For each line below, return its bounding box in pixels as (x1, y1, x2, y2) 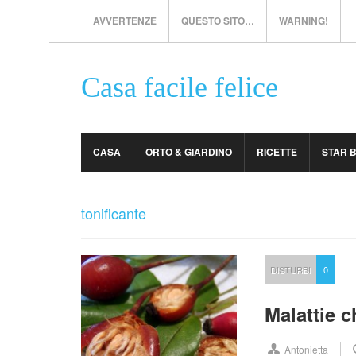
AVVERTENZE (93, 14, 157, 28)
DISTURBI (270, 263, 311, 276)
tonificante (81, 203, 146, 223)
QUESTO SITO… (181, 14, 254, 28)
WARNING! (279, 14, 328, 28)
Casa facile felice (81, 72, 278, 103)
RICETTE (257, 145, 297, 159)
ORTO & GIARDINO (145, 145, 232, 159)
